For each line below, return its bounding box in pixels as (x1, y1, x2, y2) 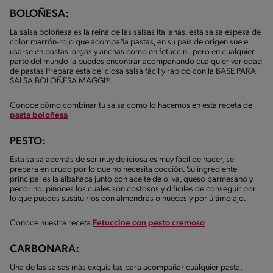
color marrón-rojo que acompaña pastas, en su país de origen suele (10, 37, 248, 47)
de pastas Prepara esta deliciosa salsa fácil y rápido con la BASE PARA (10, 66, 256, 76)
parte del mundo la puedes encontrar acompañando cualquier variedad (10, 57, 262, 66)
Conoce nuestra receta (10, 218, 93, 228)
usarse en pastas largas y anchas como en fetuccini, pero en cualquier (10, 47, 255, 57)
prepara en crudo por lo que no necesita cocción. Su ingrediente (10, 165, 237, 174)
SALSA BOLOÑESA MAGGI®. (10, 76, 113, 86)
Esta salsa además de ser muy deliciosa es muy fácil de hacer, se (10, 155, 234, 165)
